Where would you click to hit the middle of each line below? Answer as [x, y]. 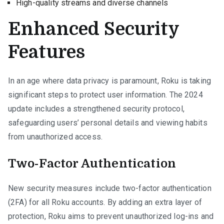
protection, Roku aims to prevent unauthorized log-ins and [111, 216]
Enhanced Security [93, 29]
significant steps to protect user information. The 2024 [105, 94]
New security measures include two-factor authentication [110, 188]
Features [47, 52]
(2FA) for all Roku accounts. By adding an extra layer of [105, 202]
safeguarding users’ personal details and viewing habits [108, 122]
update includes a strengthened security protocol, [96, 108]
